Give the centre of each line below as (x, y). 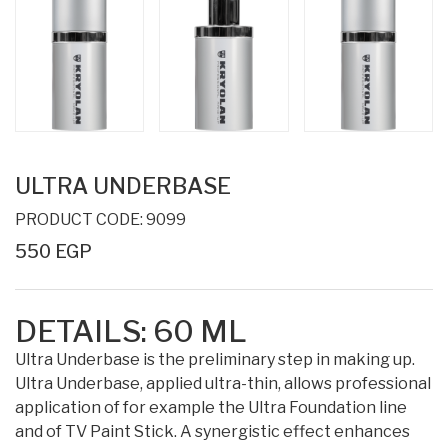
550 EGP (53, 251)
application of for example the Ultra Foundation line (211, 407)
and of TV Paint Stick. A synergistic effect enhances (212, 431)
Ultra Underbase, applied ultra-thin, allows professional (223, 383)
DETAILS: (84, 330)
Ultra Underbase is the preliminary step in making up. (215, 359)
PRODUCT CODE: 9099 (100, 219)
